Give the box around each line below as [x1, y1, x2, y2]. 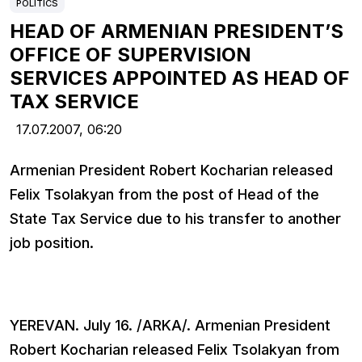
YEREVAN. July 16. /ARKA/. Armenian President [10, 317, 330, 335]
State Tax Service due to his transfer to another [10, 210, 341, 228]
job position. [10, 234, 94, 252]
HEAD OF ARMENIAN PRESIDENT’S [10, 19, 343, 44]
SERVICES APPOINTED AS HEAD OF [10, 66, 350, 90]
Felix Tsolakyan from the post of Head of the [10, 186, 319, 204]
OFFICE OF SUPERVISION [10, 43, 251, 67]
